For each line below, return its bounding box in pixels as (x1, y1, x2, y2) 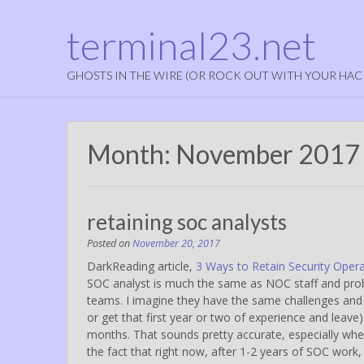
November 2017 (175, 138, 360, 170)
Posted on (87, 236, 132, 250)
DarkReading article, (87, 258, 196, 274)
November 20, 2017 (132, 236, 220, 250)
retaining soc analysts (87, 208, 287, 235)
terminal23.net (67, 22, 316, 68)
